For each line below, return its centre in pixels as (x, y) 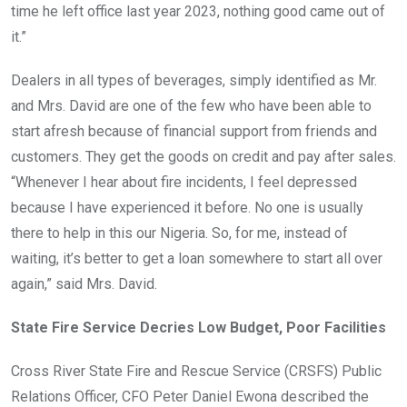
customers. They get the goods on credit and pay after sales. (203, 157)
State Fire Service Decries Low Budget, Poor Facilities (199, 328)
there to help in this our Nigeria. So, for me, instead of (179, 233)
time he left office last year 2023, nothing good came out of (198, 12)
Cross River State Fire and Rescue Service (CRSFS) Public (196, 372)
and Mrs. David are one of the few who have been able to (191, 106)
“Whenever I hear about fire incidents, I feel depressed (184, 183)
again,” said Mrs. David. (84, 284)
